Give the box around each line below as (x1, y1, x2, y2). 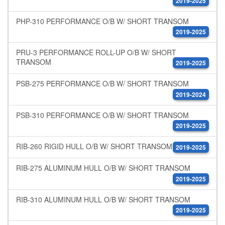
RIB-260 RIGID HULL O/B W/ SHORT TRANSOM (16, 141, 172, 152)
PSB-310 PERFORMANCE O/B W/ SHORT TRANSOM (16, 109, 189, 120)
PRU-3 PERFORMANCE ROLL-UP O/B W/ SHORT (16, 47, 176, 58)
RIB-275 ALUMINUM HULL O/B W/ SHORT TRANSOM (16, 163, 190, 173)
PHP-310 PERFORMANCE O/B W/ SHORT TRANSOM (16, 16, 189, 26)
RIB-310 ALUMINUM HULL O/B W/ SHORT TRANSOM (16, 194, 190, 204)
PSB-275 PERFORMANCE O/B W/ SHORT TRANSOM (16, 78, 189, 89)
